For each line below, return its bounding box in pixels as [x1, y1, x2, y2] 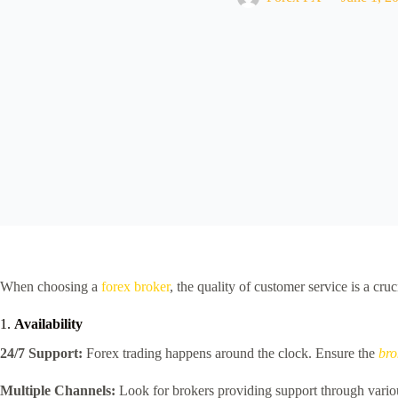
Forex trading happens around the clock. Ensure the [83, 345, 378, 361]
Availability [14, 316, 83, 331]
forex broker [101, 279, 170, 294]
